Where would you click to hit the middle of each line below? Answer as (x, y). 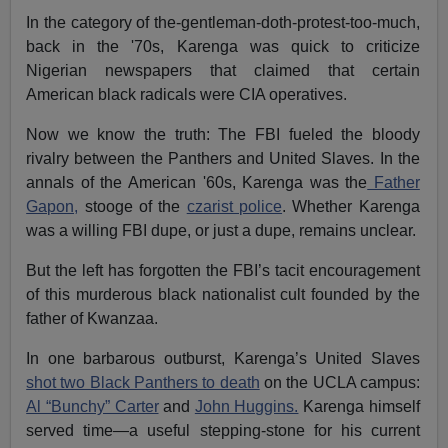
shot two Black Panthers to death (143, 382)
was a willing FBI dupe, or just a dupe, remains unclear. (221, 230)
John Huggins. (246, 406)
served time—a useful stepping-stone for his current (223, 430)
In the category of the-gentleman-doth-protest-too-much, (223, 22)
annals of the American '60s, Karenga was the (197, 182)
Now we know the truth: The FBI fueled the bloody (223, 134)
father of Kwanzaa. (92, 318)
